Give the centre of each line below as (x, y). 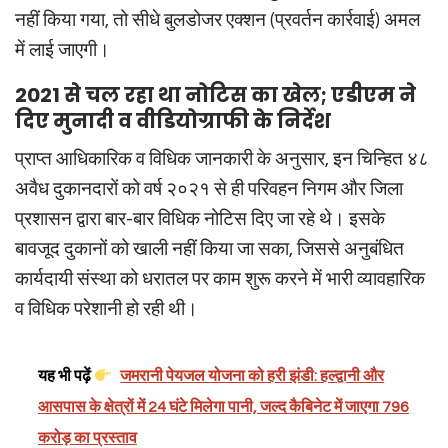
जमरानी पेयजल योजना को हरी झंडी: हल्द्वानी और (252, 376)
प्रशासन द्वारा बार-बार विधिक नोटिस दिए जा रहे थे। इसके (200, 219)
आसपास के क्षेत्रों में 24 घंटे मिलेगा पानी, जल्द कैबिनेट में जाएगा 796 (223, 407)
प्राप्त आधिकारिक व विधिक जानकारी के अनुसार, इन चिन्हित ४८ (222, 159)
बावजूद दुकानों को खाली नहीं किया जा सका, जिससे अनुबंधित (209, 249)
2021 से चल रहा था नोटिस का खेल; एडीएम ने (215, 95)
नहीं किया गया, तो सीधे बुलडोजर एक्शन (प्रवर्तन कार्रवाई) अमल (217, 20)
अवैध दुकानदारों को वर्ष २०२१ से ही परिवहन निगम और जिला (209, 189)
